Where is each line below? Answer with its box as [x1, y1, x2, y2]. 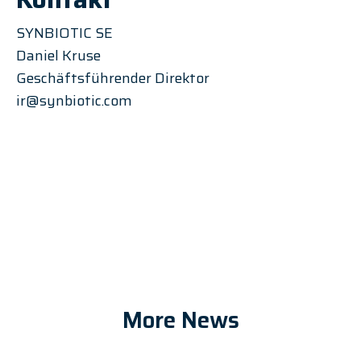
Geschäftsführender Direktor [16, 67, 210, 89]
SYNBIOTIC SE [16, 22, 113, 44]
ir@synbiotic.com [16, 89, 132, 112]
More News [122, 302, 239, 338]
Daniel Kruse [16, 44, 101, 67]
